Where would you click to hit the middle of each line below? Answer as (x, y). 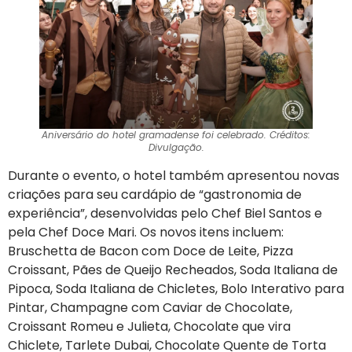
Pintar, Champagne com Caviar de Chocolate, (150, 307)
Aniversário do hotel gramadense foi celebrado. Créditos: (176, 134)
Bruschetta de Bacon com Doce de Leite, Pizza (150, 251)
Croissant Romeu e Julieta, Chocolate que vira (149, 326)
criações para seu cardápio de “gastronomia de (155, 194)
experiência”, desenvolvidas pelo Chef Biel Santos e (165, 213)
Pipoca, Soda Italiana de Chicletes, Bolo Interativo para (176, 288)
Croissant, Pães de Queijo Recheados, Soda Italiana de (173, 269)
